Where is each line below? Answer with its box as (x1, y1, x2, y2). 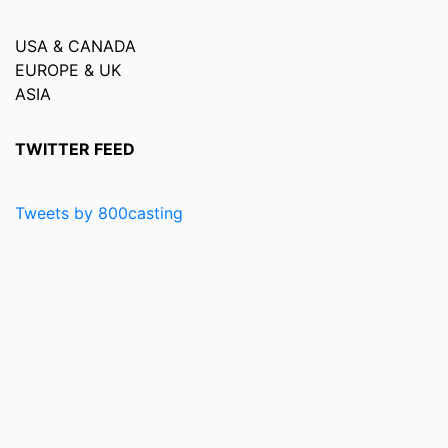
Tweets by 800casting (15, 203, 183, 223)
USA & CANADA (15, 36, 136, 56)
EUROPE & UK (15, 60, 121, 80)
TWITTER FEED (15, 139, 135, 159)
